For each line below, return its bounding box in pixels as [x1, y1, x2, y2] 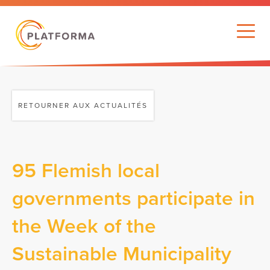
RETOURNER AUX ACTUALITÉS [18, 101, 148, 110]
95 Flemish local [12, 159, 160, 183]
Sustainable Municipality [12, 242, 231, 266]
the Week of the [12, 214, 156, 238]
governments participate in [12, 186, 255, 210]
